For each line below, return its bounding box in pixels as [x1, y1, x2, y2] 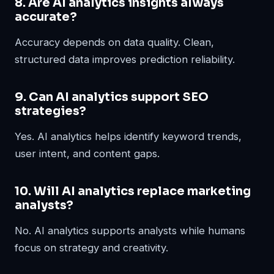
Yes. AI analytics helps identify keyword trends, [15, 130, 242, 143]
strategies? [15, 103, 86, 119]
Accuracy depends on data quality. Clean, [15, 35, 214, 48]
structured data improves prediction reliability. [15, 53, 235, 65]
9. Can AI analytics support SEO [15, 89, 209, 105]
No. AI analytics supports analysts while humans [15, 224, 245, 237]
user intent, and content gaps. [15, 147, 160, 160]
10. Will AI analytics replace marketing [15, 183, 251, 199]
